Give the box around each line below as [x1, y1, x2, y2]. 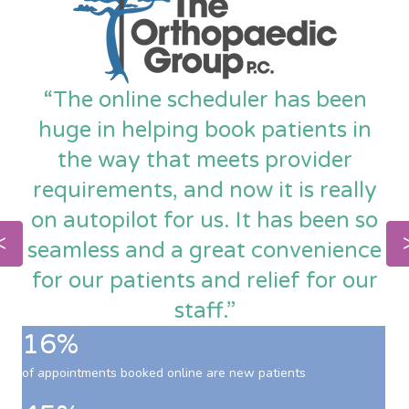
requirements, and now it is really [32, 176, 377, 204]
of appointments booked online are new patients [22, 363, 306, 382]
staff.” [173, 297, 236, 324]
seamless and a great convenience [27, 236, 382, 264]
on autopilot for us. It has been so [31, 206, 378, 234]
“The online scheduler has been [42, 86, 367, 113]
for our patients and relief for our [31, 267, 378, 294]
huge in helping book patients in [37, 116, 372, 143]
